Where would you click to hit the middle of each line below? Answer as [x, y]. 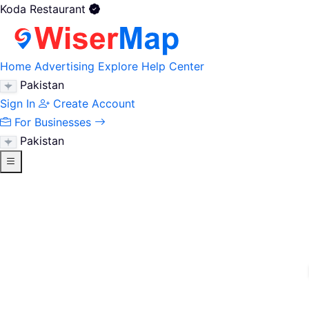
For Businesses [53, 122]
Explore [118, 66]
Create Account [94, 103]
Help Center [173, 66]
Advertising [64, 66]
